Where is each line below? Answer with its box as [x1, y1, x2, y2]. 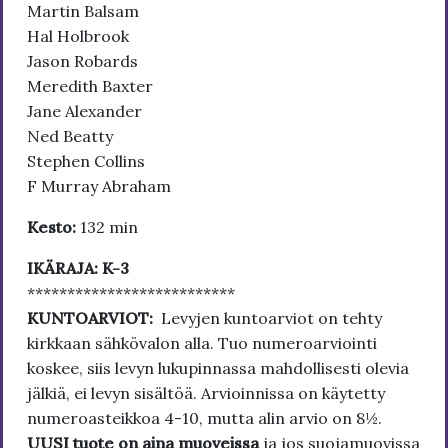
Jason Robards [27, 51, 138, 72]
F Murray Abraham [27, 176, 171, 197]
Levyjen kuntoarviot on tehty [157, 308, 382, 329]
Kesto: [27, 217, 76, 238]
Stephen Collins [27, 151, 145, 172]
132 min [76, 217, 138, 238]
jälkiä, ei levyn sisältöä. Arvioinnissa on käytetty [27, 383, 385, 404]
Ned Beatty [27, 126, 113, 147]
